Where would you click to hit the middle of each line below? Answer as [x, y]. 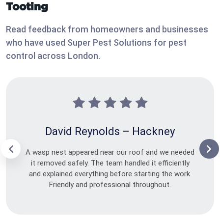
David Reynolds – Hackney [110, 132]
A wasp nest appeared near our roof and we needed [110, 152]
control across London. [53, 56]
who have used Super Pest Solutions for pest [96, 43]
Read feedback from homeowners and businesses [107, 29]
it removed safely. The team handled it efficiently [110, 163]
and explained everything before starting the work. [110, 174]
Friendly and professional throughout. [110, 185]
